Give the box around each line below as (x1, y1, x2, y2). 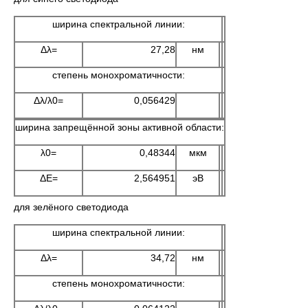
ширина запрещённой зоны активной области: (15, 122, 224, 133)
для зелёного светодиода (14, 201, 129, 212)
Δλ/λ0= (34, 95, 63, 106)
